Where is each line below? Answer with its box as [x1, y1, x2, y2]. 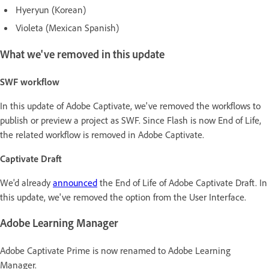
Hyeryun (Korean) [16, 4, 86, 16]
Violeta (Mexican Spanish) [16, 22, 119, 34]
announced [53, 176, 97, 189]
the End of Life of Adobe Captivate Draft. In [97, 176, 267, 189]
